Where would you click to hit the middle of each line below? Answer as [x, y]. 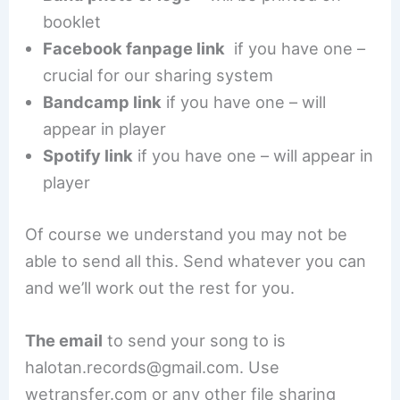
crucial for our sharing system [158, 75]
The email [64, 340]
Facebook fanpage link [134, 49]
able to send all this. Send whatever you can [196, 260]
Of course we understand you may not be [187, 233]
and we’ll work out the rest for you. [160, 287]
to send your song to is [195, 340]
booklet [72, 22]
